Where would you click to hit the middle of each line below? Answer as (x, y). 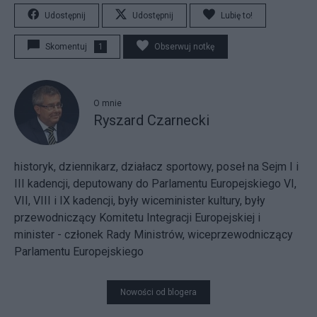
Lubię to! (237, 15)
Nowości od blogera (158, 292)
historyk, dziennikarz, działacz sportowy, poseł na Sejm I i (156, 166)
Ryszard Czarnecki (151, 120)
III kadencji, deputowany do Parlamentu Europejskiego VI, (155, 183)
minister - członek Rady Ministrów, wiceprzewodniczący (154, 234)
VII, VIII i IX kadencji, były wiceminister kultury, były (140, 200)
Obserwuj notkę (184, 46)
